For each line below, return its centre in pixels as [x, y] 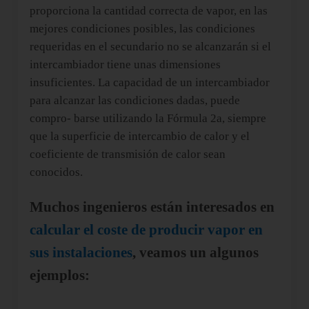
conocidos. [56, 172]
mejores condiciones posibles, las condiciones [142, 28]
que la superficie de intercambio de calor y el [139, 136]
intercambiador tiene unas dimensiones [125, 64]
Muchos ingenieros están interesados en [152, 207]
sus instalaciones [81, 252]
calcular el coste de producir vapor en [146, 229]
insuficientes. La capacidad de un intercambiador [149, 82]
